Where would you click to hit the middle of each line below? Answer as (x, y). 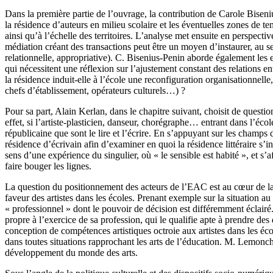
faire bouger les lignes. (48, 166)
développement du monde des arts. (71, 253)
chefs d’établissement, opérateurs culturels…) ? (95, 91)
